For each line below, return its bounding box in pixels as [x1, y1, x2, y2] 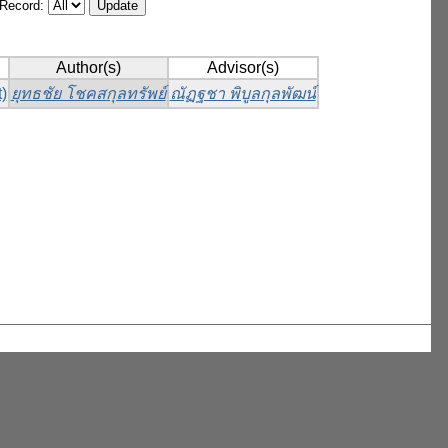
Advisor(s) [206, 59, 279, 77]
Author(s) [55, 59, 121, 77]
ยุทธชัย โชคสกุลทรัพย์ [10, 85, 166, 103]
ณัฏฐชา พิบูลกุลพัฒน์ [169, 85, 316, 103]
